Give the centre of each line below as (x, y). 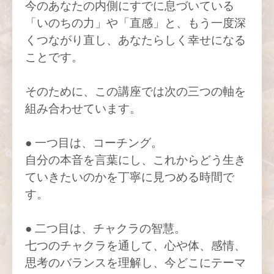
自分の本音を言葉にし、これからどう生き (135, 161)
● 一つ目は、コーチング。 (94, 144)
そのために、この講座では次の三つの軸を (135, 93)
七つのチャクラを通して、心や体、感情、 (135, 247)
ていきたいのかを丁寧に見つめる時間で (130, 178)
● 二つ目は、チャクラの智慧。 (106, 230)
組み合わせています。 (83, 110)
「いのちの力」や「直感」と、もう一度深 (135, 24)
